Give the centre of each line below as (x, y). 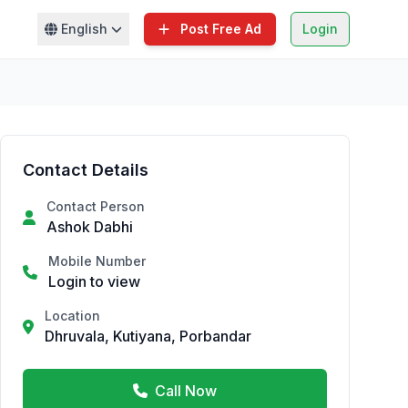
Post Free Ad (221, 29)
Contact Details (86, 170)
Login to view (94, 281)
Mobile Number (97, 261)
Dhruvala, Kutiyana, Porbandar (148, 336)
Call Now (186, 391)
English (84, 29)
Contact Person (96, 206)
